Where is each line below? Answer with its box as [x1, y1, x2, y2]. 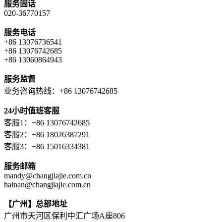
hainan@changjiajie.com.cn [4, 180, 91, 189]
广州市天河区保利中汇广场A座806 [4, 212, 125, 221]
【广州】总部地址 [4, 200, 67, 209]
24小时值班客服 [4, 107, 59, 115]
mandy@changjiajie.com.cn [4, 171, 91, 180]
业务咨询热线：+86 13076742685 [4, 87, 117, 96]
